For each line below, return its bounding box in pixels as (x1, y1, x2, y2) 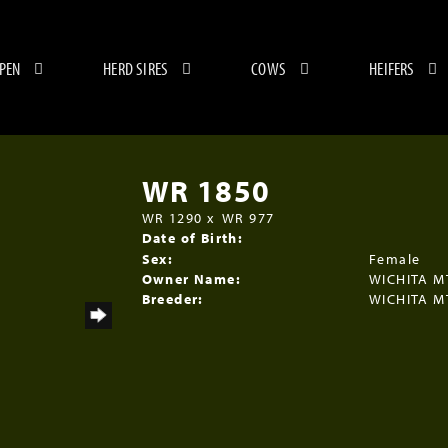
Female (369, 250, 421, 268)
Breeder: (141, 290, 204, 308)
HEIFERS (369, 57, 415, 80)
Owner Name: (141, 270, 241, 288)
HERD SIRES (103, 57, 169, 80)
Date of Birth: (141, 229, 244, 247)
